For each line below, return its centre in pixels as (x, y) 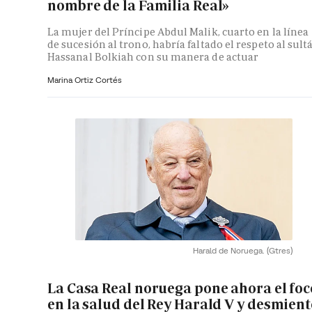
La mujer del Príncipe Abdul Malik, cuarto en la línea (178, 31)
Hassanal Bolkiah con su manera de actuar (153, 56)
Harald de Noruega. (230, 251)
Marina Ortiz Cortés (85, 79)
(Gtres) (280, 251)
